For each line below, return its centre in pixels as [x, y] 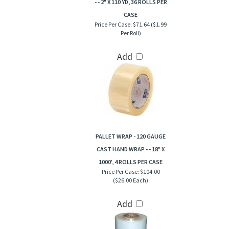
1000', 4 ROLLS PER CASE [131, 162]
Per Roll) [131, 33]
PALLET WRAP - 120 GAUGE [131, 137]
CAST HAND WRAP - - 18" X [131, 150]
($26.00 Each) [131, 181]
